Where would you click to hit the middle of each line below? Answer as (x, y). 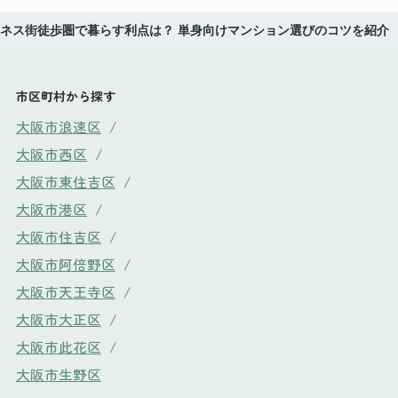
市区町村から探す (65, 96)
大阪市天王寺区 (65, 291)
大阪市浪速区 (58, 126)
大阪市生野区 (58, 374)
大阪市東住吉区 (65, 181)
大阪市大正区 (58, 318)
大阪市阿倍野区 (65, 263)
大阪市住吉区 (58, 236)
